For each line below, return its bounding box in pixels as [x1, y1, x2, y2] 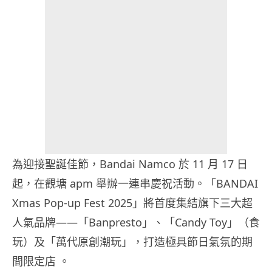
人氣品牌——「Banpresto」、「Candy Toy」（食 [12, 214, 260, 229]
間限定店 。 [12, 253, 70, 268]
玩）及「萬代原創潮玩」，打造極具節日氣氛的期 [12, 234, 253, 249]
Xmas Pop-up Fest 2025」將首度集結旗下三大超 [12, 195, 253, 210]
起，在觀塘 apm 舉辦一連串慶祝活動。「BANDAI [12, 175, 258, 191]
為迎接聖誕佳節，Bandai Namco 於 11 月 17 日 [12, 156, 248, 171]
